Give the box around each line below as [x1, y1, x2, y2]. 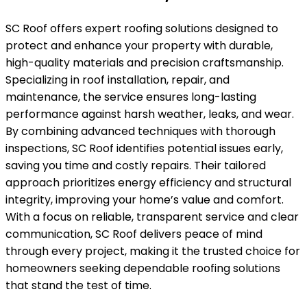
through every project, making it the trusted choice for [5, 243, 300, 259]
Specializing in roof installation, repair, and [5, 71, 230, 88]
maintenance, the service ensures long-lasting [5, 88, 256, 105]
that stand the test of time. [5, 277, 151, 293]
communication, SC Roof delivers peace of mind [5, 225, 262, 242]
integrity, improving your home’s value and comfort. [5, 191, 284, 208]
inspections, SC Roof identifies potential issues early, [5, 140, 283, 156]
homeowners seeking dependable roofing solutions [5, 260, 280, 276]
